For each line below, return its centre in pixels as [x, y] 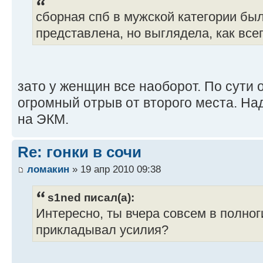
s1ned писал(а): [91, 197]
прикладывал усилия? [102, 230]
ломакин [48, 169]
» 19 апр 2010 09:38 [115, 169]
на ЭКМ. [43, 119]
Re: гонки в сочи [80, 152]
